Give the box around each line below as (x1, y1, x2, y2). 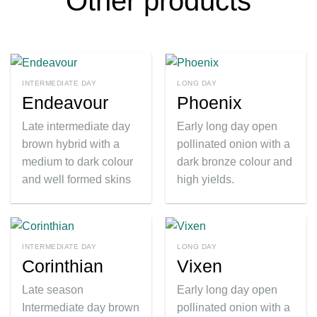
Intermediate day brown (22, 301, 140, 313)
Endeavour (22, 92, 109, 113)
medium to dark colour (22, 155, 134, 168)
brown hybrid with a (22, 137, 120, 150)
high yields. (177, 173, 235, 185)
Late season (22, 284, 84, 296)
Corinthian (22, 256, 104, 276)
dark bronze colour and (177, 155, 293, 168)
